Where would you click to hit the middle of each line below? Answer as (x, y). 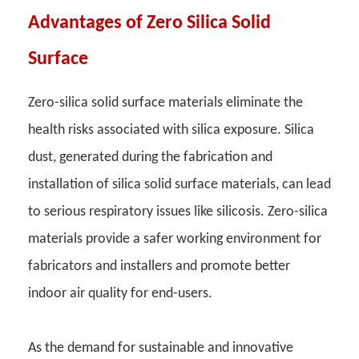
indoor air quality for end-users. (120, 293)
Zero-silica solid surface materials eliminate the (165, 103)
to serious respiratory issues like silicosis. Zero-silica (178, 212)
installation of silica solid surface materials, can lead (179, 184)
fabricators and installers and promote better (159, 266)
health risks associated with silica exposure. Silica (171, 130)
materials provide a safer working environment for (175, 239)
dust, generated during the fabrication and (150, 157)
